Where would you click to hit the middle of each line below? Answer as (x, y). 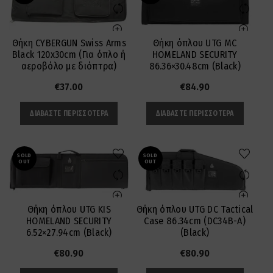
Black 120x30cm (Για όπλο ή (69, 55)
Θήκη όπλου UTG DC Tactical (195, 209)
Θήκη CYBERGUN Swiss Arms (69, 43)
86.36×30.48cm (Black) (195, 66)
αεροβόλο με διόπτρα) (69, 66)
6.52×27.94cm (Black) (69, 232)
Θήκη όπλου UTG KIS (69, 209)
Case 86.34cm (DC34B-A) (195, 221)
